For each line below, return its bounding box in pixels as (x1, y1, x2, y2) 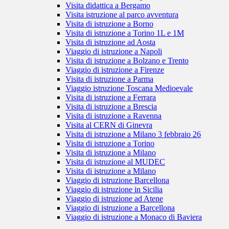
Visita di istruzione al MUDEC (65, 157, 165, 167)
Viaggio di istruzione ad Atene (65, 194, 163, 203)
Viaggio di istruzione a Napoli (65, 47, 162, 56)
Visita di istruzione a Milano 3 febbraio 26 (65, 130, 201, 139)
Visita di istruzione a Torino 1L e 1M (65, 29, 184, 38)
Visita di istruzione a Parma (65, 75, 153, 84)
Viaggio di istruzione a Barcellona (65, 203, 175, 213)
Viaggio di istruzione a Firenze (65, 65, 164, 75)
